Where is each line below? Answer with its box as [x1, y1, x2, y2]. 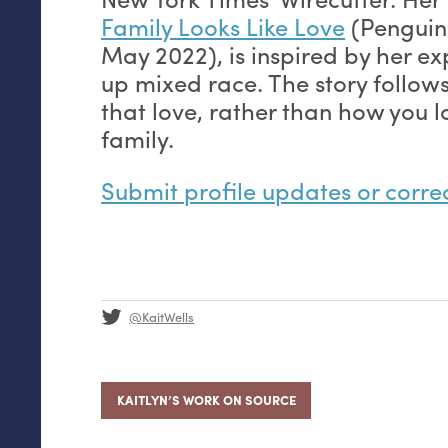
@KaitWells [129, 307, 195, 327]
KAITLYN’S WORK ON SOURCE [116, 390, 296, 410]
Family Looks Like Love [101, 9, 346, 44]
